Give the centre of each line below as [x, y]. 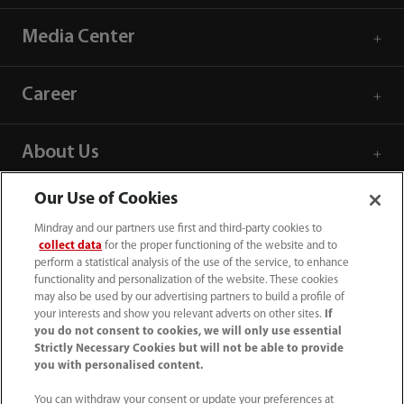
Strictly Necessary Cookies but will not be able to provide [189, 349]
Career [49, 96]
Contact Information [108, 210]
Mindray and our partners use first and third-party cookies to [179, 229]
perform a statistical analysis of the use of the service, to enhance [192, 263]
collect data [71, 246]
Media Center [78, 38]
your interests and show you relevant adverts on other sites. [180, 314]
